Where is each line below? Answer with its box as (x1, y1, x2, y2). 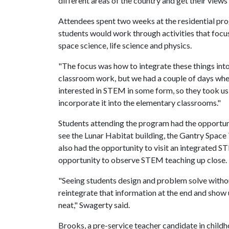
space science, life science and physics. (58, 40, 192, 50)
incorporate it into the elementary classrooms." (58, 98, 221, 107)
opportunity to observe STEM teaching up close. (58, 155, 227, 165)
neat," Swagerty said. (58, 200, 130, 210)
